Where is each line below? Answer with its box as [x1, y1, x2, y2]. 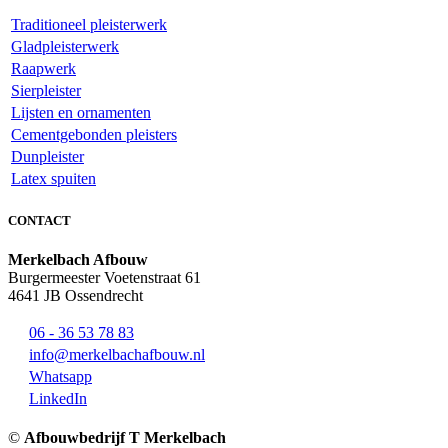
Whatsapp [29, 368, 92, 386]
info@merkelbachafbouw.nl [29, 346, 205, 364]
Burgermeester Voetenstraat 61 [8, 269, 201, 287]
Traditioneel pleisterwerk [11, 15, 167, 33]
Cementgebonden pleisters [11, 125, 177, 143]
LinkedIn [29, 390, 87, 408]
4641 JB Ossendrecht [8, 287, 143, 305]
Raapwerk [11, 59, 76, 77]
